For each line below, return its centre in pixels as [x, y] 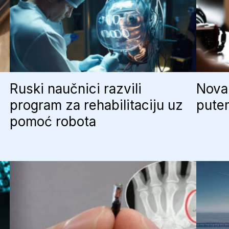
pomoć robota [53, 121]
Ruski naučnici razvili [75, 89]
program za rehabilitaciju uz [96, 105]
